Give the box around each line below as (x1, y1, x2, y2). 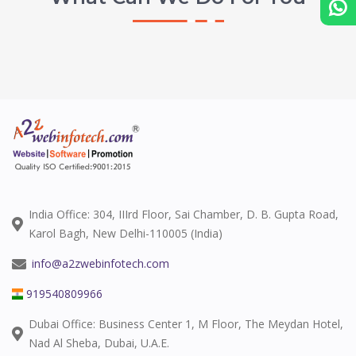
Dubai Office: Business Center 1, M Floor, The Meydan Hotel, (29, 316, 343, 331)
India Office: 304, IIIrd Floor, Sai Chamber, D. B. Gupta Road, (29, 207, 339, 222)
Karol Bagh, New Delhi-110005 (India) (29, 226, 222, 241)
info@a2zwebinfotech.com (32, 256, 169, 271)
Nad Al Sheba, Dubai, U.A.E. (29, 335, 169, 350)
